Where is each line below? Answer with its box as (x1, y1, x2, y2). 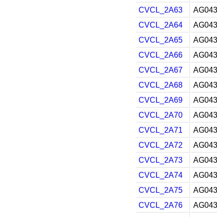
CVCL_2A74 (139, 171, 183, 179)
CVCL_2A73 (139, 156, 183, 164)
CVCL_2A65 (139, 36, 183, 44)
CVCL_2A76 (139, 201, 183, 209)
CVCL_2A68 (139, 81, 183, 89)
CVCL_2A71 (139, 126, 183, 134)
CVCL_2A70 (139, 111, 183, 119)
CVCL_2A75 (139, 186, 183, 194)
